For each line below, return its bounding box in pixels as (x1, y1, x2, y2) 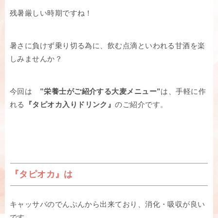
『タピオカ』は (10, 169, 73, 180)
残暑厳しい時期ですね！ (10, 9, 92, 18)
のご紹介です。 (115, 100, 168, 109)
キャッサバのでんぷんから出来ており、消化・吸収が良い (10, 200, 205, 209)
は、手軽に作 (161, 87, 206, 96)
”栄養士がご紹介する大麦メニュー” (39, 87, 161, 96)
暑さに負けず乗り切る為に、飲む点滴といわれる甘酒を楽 (10, 41, 205, 50)
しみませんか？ (10, 54, 63, 63)
